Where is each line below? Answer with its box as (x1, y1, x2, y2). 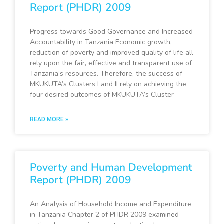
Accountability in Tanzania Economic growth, (30, 37, 172, 47)
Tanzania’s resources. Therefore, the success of (30, 69, 182, 79)
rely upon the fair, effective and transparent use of (30, 58, 192, 68)
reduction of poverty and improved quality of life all (30, 48, 193, 58)
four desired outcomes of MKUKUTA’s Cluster (30, 90, 174, 100)
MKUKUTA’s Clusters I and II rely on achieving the (30, 79, 186, 89)
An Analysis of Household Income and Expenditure (30, 199, 191, 209)
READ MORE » (30, 116, 68, 123)
